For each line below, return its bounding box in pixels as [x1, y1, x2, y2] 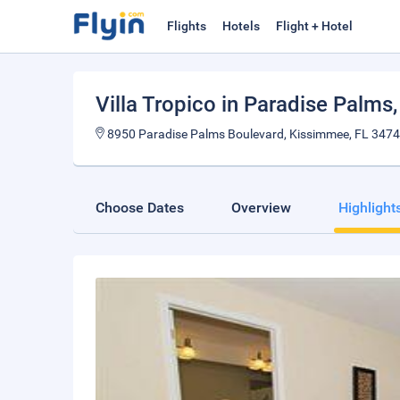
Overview [231, 199, 291, 216]
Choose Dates [96, 199, 184, 216]
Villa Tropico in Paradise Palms [96, 92, 393, 117]
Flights [167, 19, 206, 33]
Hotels [222, 19, 260, 33]
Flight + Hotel [276, 19, 353, 33]
